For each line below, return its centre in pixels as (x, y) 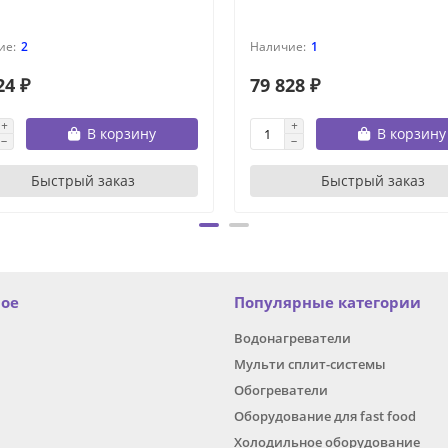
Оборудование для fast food (325, 416)
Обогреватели (281, 390)
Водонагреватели (292, 338)
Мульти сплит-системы (310, 364)
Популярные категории (327, 303)
